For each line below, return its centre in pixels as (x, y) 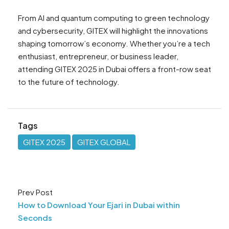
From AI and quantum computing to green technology (114, 18)
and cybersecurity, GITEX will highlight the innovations (113, 31)
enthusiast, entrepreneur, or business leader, (98, 56)
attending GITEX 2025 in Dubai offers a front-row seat (114, 69)
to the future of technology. (69, 82)
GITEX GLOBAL (104, 142)
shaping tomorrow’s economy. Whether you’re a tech (114, 43)
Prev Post (35, 192)
